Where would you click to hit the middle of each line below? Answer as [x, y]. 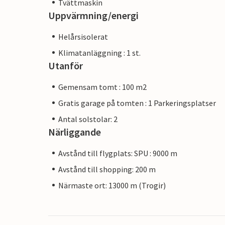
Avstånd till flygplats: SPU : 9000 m [118, 153]
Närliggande [75, 132]
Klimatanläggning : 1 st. [99, 52]
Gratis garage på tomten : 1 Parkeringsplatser [137, 103]
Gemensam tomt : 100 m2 [102, 87]
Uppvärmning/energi [93, 15]
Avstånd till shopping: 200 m [107, 169]
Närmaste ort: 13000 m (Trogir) [112, 185]
